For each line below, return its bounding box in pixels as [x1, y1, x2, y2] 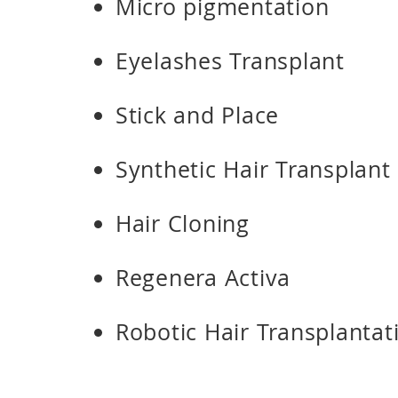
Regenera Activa [115, 263, 291, 292]
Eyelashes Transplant [115, 46, 345, 76]
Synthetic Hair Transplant [115, 155, 391, 184]
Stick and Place [115, 100, 280, 130]
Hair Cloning [115, 209, 250, 238]
